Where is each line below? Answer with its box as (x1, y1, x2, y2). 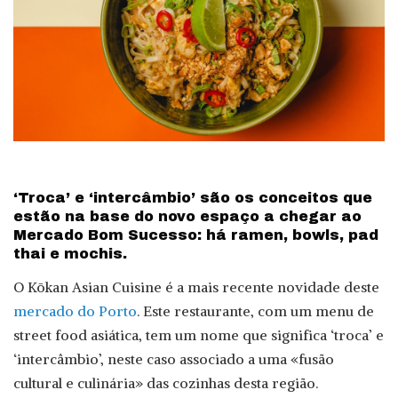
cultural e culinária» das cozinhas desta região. (13, 374, 318, 393)
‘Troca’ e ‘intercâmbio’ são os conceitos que (13, 189, 372, 205)
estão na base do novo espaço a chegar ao (13, 208, 362, 224)
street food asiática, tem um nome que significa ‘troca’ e (13, 326, 384, 345)
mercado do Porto (13, 302, 137, 321)
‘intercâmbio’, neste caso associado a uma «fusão (13, 350, 334, 369)
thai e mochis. (13, 245, 127, 261)
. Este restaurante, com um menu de (137, 302, 374, 321)
